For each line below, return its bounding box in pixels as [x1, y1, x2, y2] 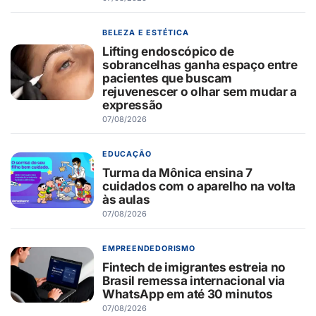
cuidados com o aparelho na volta [102, 178, 296, 193]
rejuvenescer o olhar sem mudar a [102, 83, 298, 99]
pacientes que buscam [102, 70, 233, 85]
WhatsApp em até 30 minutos [102, 286, 274, 301]
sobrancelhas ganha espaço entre [102, 56, 298, 72]
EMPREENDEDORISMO [102, 243, 195, 253]
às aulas [102, 191, 150, 207]
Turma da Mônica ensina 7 [102, 164, 253, 180]
